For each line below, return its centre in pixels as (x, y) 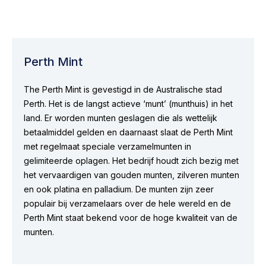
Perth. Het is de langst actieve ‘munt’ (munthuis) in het (128, 103)
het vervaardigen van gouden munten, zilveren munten (132, 175)
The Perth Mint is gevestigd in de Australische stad (123, 89)
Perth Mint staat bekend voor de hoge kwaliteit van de (131, 217)
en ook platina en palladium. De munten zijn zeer (119, 189)
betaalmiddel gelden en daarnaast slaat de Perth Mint (128, 132)
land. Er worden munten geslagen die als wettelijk (121, 118)
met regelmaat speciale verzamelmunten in (107, 146)
